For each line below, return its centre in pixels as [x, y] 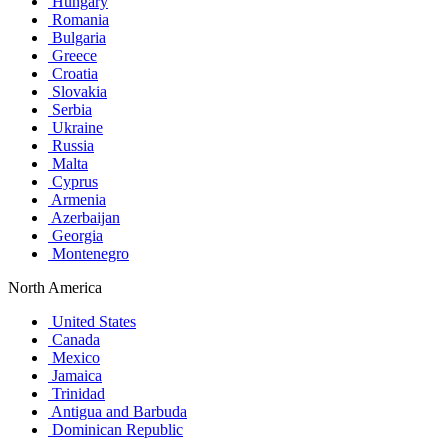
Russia [71, 145]
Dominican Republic [115, 429]
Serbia [70, 109]
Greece [72, 55]
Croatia [73, 73]
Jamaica [75, 375]
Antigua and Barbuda [117, 411]
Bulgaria [77, 37]
